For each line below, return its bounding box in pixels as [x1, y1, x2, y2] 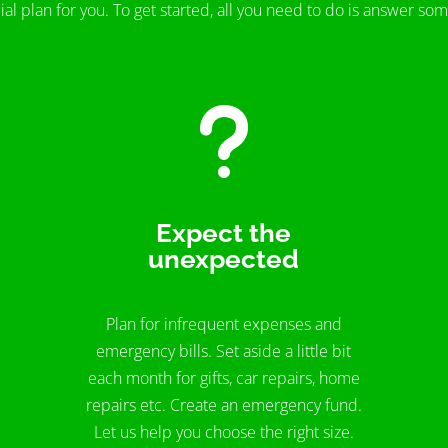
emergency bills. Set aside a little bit [96, 340, 352, 363]
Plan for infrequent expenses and [105, 313, 342, 336]
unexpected [148, 243, 300, 274]
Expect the [156, 217, 292, 248]
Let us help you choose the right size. [93, 421, 354, 444]
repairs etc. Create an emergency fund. [85, 394, 362, 417]
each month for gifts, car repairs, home [87, 367, 360, 390]
